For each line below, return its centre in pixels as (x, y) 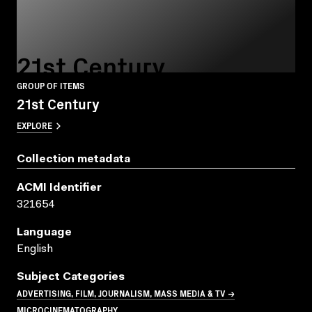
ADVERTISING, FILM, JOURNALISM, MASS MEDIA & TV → (126, 292)
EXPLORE (34, 125)
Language (44, 232)
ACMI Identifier (59, 188)
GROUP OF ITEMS (51, 85)
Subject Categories (71, 277)
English (35, 249)
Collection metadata (73, 159)
